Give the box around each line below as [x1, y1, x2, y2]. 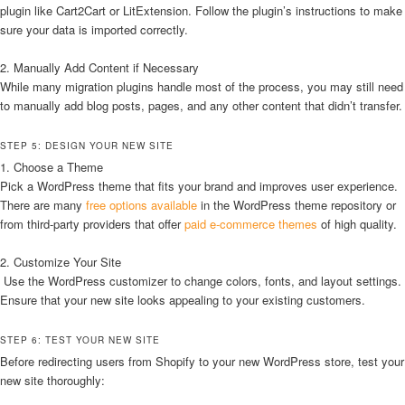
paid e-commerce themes [181, 215, 317, 233]
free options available [86, 196, 197, 214]
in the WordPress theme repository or [197, 196, 396, 214]
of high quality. [317, 215, 397, 233]
